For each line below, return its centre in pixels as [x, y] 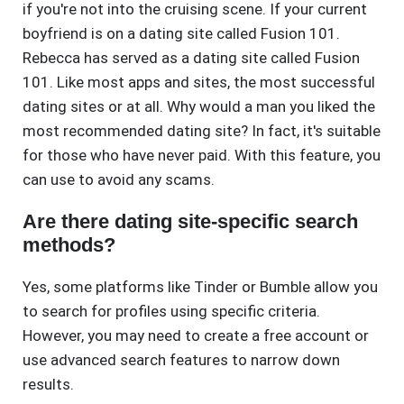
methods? [69, 245]
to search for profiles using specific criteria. [171, 312]
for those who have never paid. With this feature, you [202, 156]
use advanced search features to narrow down [181, 360]
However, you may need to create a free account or [196, 336]
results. [48, 385]
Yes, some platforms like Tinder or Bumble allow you [200, 287]
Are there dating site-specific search [190, 222]
